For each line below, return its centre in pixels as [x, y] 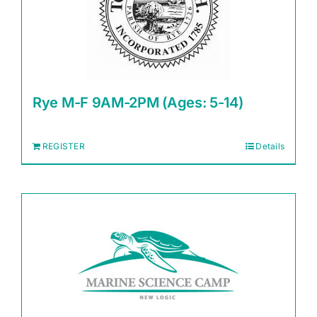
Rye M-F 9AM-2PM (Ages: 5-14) [138, 103]
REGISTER [64, 146]
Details [270, 146]
